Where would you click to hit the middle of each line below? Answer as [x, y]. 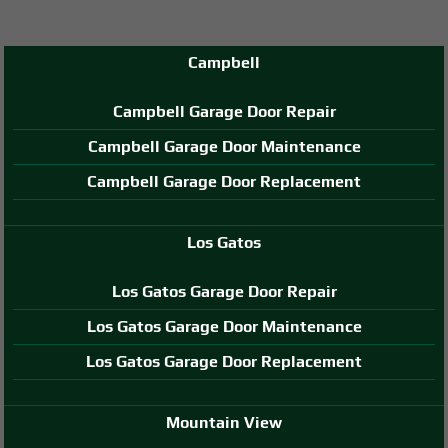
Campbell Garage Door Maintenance [224, 146]
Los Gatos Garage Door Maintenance [224, 326]
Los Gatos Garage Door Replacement [224, 361]
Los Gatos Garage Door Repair [224, 291]
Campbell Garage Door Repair [224, 111]
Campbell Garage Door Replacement [224, 181]
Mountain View [224, 422]
